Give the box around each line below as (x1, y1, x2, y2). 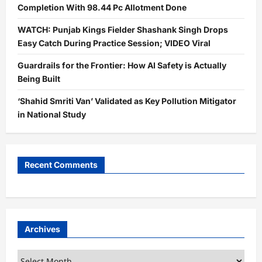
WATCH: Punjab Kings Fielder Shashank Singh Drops (18, 25, 228, 35)
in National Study (18, 109, 86, 120)
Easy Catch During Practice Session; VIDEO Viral (18, 38, 211, 49)
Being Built (18, 74, 60, 84)
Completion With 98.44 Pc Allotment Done (18, 2, 187, 13)
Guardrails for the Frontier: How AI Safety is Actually (18, 60, 226, 71)
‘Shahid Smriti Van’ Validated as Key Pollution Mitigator (18, 96, 236, 106)
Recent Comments (25, 160, 98, 170)
